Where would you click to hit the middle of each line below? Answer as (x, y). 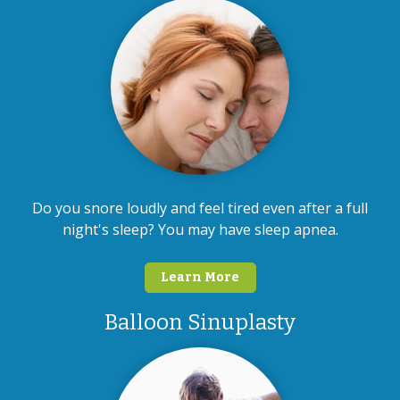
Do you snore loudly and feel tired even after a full (200, 208)
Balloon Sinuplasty (200, 322)
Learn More (200, 277)
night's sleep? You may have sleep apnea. (200, 229)
